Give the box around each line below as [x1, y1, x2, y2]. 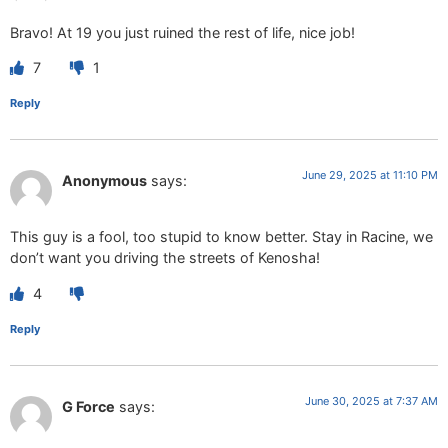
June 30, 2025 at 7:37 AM [305, 393, 438, 408]
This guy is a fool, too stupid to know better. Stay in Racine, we [10, 228, 433, 246]
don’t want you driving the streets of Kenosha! [10, 249, 320, 267]
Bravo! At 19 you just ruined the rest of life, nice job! [10, 23, 355, 41]
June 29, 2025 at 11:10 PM [302, 168, 438, 183]
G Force [62, 397, 115, 415]
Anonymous [62, 172, 147, 190]
